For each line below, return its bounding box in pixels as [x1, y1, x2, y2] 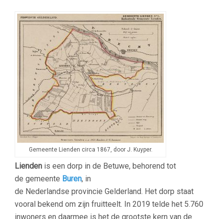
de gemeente [15, 174, 62, 183]
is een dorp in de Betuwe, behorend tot [42, 161, 176, 171]
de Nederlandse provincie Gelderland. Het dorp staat [15, 187, 194, 196]
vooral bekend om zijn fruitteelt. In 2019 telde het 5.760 [15, 199, 203, 209]
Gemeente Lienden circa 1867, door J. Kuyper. [28, 146, 153, 153]
